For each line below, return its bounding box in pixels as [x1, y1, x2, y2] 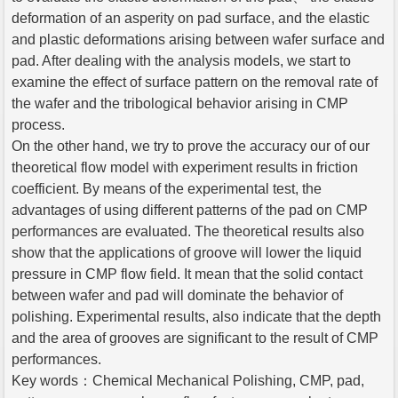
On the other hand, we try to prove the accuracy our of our [12, 138, 370, 154]
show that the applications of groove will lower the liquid [12, 244, 362, 260]
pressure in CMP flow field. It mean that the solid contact [12, 266, 362, 282]
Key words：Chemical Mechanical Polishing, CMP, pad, [12, 372, 364, 388]
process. [12, 116, 65, 132]
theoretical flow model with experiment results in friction [12, 159, 358, 175]
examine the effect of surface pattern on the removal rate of [12, 74, 378, 90]
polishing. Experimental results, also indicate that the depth [12, 308, 381, 324]
